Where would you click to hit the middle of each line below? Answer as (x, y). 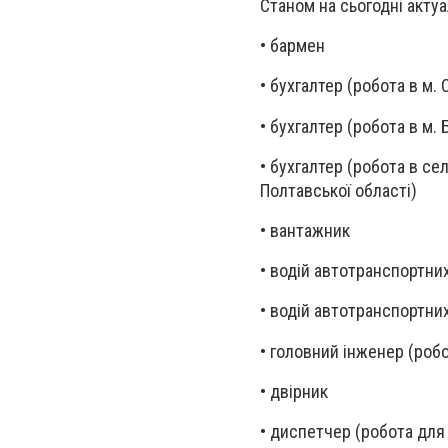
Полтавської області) (338, 190)
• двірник (294, 391)
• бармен (292, 46)
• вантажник (305, 230)
